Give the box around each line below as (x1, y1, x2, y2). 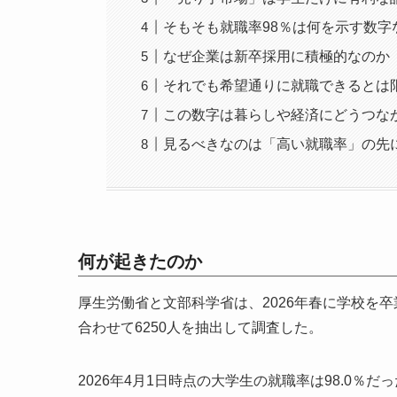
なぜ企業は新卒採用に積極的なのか (163, 49, 391, 65)
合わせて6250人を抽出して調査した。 (78, 320, 323, 336)
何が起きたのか (78, 252, 202, 272)
